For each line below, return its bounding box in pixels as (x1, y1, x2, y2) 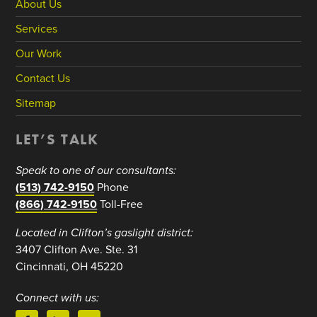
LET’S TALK (16, 129, 99, 149)
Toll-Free (97, 197, 144, 212)
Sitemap (16, 96, 57, 110)
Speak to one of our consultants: (16, 163, 177, 178)
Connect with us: (16, 291, 100, 305)
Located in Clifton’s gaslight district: (16, 226, 194, 240)
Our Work (16, 47, 62, 61)
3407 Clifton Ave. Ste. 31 (16, 243, 138, 257)
